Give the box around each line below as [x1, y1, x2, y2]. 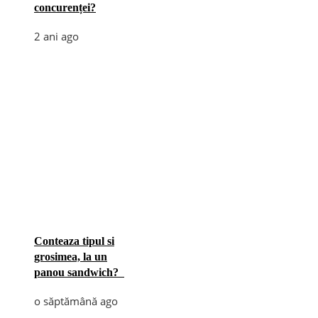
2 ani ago [34, 28, 79, 43]
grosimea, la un [34, 250, 107, 263]
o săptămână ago [34, 293, 118, 308]
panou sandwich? [34, 265, 124, 278]
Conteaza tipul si [34, 234, 114, 247]
